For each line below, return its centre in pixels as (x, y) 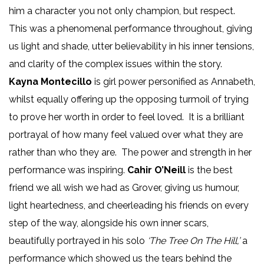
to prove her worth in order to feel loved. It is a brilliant (127, 117)
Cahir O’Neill (158, 170)
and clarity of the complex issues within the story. (117, 64)
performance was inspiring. (68, 170)
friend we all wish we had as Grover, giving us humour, (124, 187)
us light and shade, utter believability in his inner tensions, (131, 46)
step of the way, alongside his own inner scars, (109, 223)
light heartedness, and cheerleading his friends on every (129, 205)
